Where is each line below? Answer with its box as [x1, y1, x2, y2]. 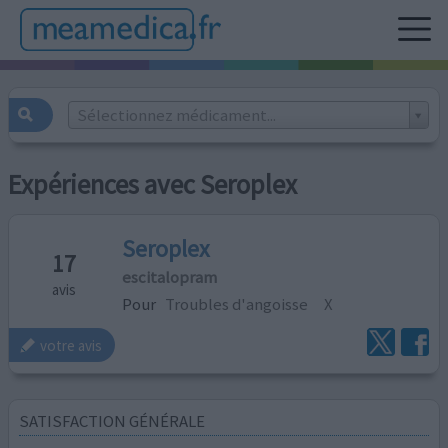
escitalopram [122, 265, 218, 288]
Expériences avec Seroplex [8, 168, 298, 202]
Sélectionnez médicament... [76, 103, 276, 126]
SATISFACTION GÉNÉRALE [19, 409, 206, 432]
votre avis [40, 335, 103, 355]
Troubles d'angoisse [165, 292, 309, 315]
